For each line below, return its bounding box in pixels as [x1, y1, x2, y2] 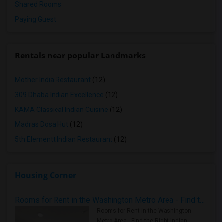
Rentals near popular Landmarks [15, 50, 146, 61]
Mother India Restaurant [15, 76, 91, 84]
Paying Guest [15, 15, 56, 23]
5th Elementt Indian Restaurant [15, 135, 112, 143]
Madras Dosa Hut [15, 120, 68, 128]
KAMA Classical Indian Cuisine [15, 106, 108, 113]
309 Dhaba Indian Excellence [15, 91, 104, 99]
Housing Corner [15, 170, 76, 181]
